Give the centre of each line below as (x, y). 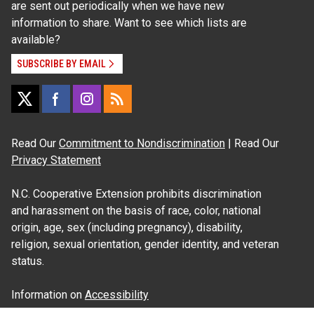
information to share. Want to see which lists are (129, 23)
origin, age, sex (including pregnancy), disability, (127, 228)
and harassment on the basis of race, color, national (136, 211)
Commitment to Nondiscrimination (142, 144)
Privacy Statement (56, 161)
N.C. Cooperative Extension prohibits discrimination (136, 194)
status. (28, 261)
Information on (48, 295)
